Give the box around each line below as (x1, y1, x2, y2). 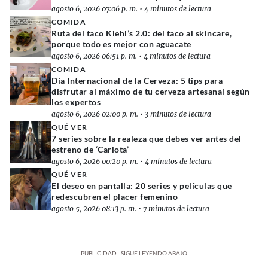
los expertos (51, 96, 101, 107)
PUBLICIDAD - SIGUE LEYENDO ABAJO (81, 249, 187, 257)
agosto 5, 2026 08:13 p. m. (51, 203, 136, 213)
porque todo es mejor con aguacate (51, 38, 191, 49)
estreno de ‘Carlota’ (51, 144, 129, 154)
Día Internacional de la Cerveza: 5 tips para (51, 75, 223, 86)
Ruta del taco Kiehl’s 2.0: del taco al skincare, (51, 28, 232, 38)
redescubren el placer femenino (51, 191, 178, 202)
